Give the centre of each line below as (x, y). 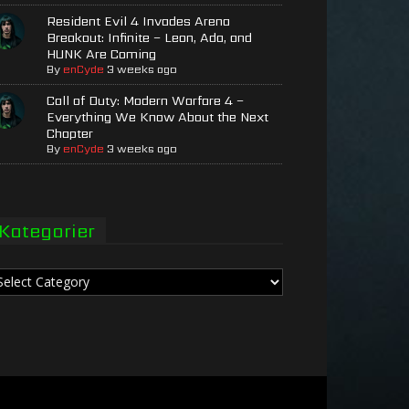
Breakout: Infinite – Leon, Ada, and (150, 37)
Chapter (70, 133)
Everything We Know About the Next (158, 116)
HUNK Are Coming (102, 53)
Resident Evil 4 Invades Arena (139, 21)
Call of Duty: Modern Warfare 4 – (146, 100)
